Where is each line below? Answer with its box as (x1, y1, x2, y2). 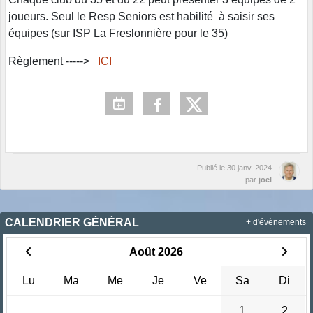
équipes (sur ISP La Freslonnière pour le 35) (8, 27, 228, 40)
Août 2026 (129, 246, 183, 259)
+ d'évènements (246, 218, 306, 227)
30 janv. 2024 (227, 163, 272, 173)
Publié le (197, 163, 227, 173)
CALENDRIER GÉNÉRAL (5, 217, 139, 229)
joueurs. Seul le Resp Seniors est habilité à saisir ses (8, 10, 275, 23)
